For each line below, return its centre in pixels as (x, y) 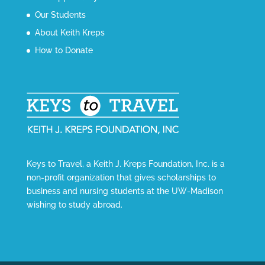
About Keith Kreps (70, 32)
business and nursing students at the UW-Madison (125, 191)
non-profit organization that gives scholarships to (121, 177)
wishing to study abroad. (74, 204)
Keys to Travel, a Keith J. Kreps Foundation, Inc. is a (125, 164)
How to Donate (64, 50)
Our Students (60, 14)
